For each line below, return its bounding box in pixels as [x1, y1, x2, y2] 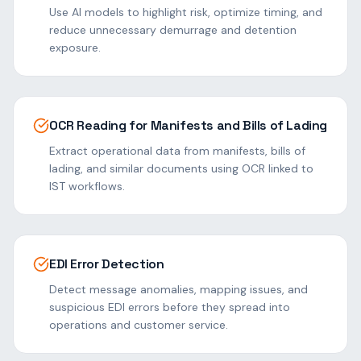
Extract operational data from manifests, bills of [49, 143, 305, 158]
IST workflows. [49, 179, 125, 193]
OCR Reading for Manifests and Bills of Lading [49, 117, 327, 134]
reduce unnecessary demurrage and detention [49, 23, 297, 37]
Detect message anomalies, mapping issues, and [49, 282, 308, 297]
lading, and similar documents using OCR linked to [49, 161, 313, 176]
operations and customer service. [49, 317, 228, 332]
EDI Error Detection [49, 255, 164, 272]
